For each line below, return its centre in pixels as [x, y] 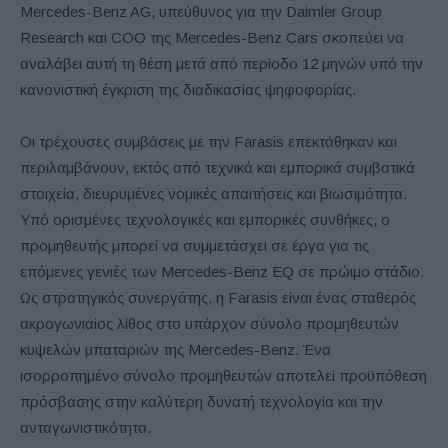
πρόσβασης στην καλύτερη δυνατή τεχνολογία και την [201, 402]
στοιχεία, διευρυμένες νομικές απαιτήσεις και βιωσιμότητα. [213, 194]
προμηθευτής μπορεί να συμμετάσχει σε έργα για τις [194, 246]
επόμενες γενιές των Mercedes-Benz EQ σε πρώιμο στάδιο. [222, 272]
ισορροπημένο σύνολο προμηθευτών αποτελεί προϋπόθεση [223, 376]
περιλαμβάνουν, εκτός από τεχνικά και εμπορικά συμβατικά [217, 168]
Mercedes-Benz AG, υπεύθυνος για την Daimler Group [201, 12]
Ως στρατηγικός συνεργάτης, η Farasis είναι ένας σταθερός [218, 298]
